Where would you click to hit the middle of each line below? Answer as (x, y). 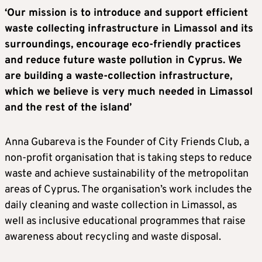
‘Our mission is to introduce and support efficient (126, 13)
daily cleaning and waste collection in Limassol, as (121, 205)
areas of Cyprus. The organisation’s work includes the (128, 189)
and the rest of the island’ (68, 108)
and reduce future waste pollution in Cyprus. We (123, 60)
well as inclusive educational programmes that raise (125, 221)
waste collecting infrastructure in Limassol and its (129, 29)
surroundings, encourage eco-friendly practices (123, 44)
